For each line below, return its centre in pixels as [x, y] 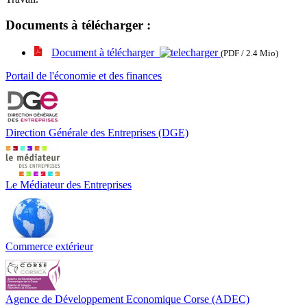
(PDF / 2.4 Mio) [249, 53]
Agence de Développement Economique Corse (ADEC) [127, 299]
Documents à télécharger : [78, 25]
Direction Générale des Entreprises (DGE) [97, 133]
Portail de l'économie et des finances [84, 76]
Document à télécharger [106, 53]
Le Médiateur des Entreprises [69, 185]
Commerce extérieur [49, 247]
